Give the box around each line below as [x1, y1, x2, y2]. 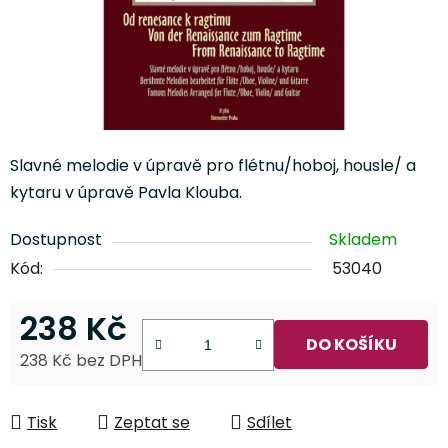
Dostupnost [10, 227, 102, 251]
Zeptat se [114, 410, 190, 434]
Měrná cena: [19, 379, 117, 403]
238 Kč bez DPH [20, 348, 142, 372]
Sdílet [247, 410, 292, 434]
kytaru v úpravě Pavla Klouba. [10, 180, 242, 204]
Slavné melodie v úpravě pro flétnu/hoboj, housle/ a [10, 153, 416, 177]
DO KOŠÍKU [305, 333, 397, 357]
